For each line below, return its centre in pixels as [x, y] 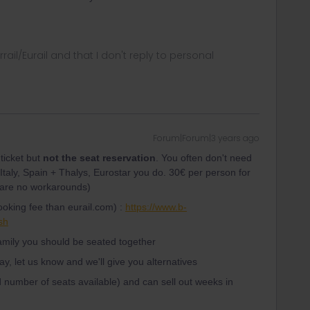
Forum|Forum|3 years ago [206, 138]
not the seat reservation [99, 158]
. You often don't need [204, 158]
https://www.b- [156, 207]
